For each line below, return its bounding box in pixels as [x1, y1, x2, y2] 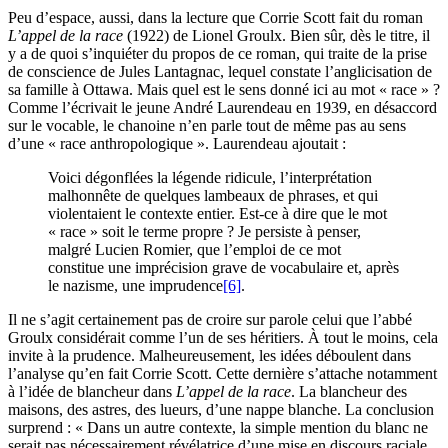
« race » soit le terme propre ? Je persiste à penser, [48, 223, 361, 241]
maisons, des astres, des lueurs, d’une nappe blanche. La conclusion [8, 401, 434, 419]
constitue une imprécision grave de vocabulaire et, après [48, 259, 399, 277]
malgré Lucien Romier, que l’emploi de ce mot [48, 241, 341, 259]
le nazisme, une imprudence [48, 277, 223, 295]
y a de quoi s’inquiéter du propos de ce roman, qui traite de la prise [8, 45, 427, 63]
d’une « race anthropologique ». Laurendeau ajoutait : [8, 135, 346, 153]
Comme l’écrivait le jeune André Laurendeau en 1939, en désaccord [8, 99, 437, 117]
